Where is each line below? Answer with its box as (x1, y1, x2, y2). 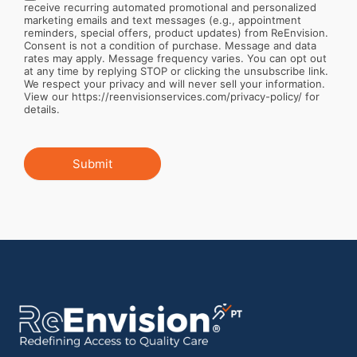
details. (24, 102, 60, 116)
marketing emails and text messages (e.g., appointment (24, 13, 301, 26)
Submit (73, 155, 112, 171)
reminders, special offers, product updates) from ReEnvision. (24, 25, 328, 39)
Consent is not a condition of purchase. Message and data (24, 38, 316, 52)
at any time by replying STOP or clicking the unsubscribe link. (24, 64, 328, 77)
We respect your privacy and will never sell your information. (24, 76, 325, 90)
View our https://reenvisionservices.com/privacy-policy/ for (24, 89, 320, 103)
